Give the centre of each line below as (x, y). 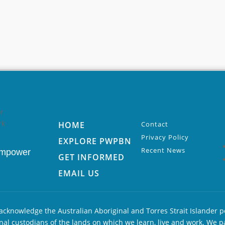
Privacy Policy (165, 137)
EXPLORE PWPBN (95, 141)
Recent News (163, 150)
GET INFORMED (92, 157)
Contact (155, 124)
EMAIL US (79, 173)
